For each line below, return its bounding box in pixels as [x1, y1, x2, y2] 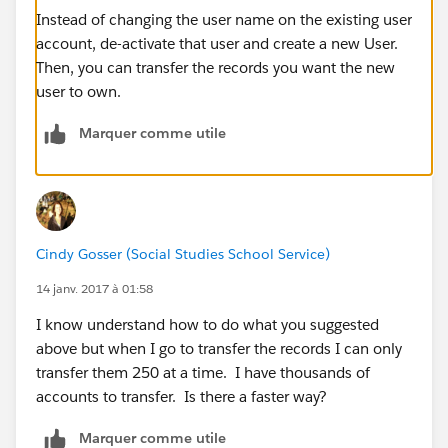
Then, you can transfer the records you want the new [36, 57, 395, 77]
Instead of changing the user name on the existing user [36, 9, 412, 29]
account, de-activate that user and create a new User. [36, 33, 398, 53]
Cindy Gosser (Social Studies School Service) [36, 244, 330, 263]
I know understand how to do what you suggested [36, 314, 379, 334]
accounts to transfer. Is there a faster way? [36, 386, 331, 406]
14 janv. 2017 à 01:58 [36, 279, 153, 297]
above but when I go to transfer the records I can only [36, 338, 402, 358]
